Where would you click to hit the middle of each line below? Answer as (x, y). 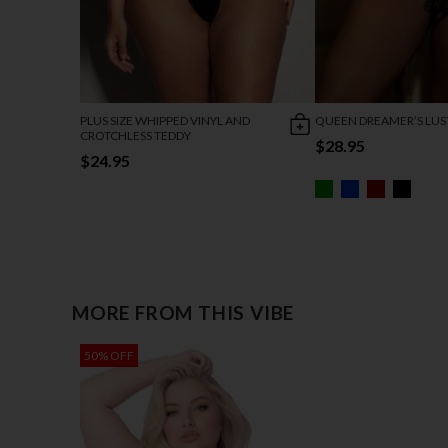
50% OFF (109, 355)
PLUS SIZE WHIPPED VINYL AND (165, 120)
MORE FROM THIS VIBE (183, 312)
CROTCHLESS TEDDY (135, 135)
